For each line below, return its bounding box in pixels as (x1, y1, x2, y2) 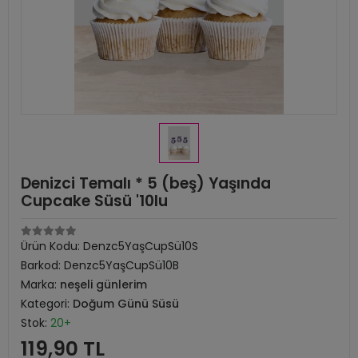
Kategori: (21, 296, 73, 312)
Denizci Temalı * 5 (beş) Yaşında (21, 173, 271, 194)
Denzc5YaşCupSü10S (83, 238, 198, 254)
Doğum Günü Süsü (73, 296, 179, 312)
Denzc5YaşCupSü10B (64, 257, 179, 273)
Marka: (21, 276, 60, 292)
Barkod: (21, 257, 64, 273)
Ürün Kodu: (21, 238, 83, 254)
